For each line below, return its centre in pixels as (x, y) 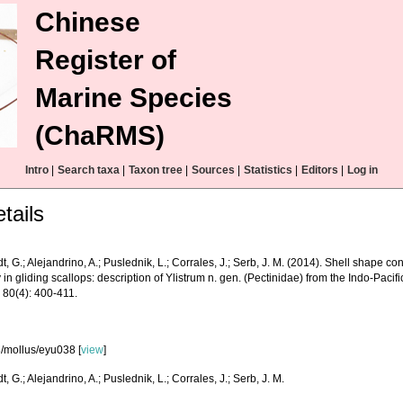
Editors (320, 170)
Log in (363, 170)
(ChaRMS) (100, 135)
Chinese (88, 22)
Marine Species (134, 98)
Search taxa (89, 170)
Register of (106, 60)
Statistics (268, 170)
